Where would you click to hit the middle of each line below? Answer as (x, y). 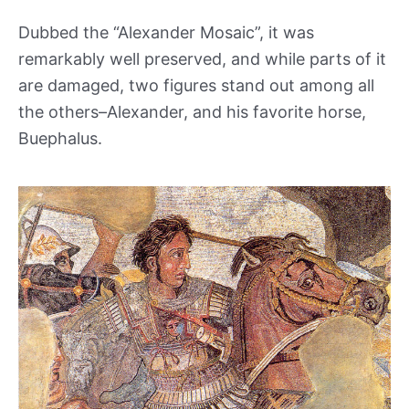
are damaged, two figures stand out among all (196, 85)
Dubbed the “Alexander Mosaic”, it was (166, 32)
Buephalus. (63, 138)
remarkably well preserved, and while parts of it (202, 58)
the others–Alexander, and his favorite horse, (192, 111)
